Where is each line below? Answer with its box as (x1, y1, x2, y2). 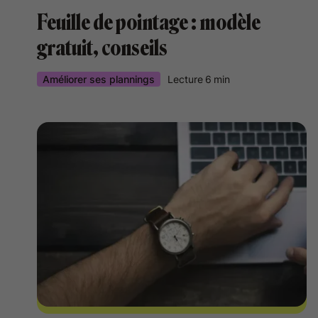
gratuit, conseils (37, 35, 168, 61)
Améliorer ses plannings (43, 73, 155, 85)
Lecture (168, 73, 203, 85)
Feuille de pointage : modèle (37, 10, 261, 35)
